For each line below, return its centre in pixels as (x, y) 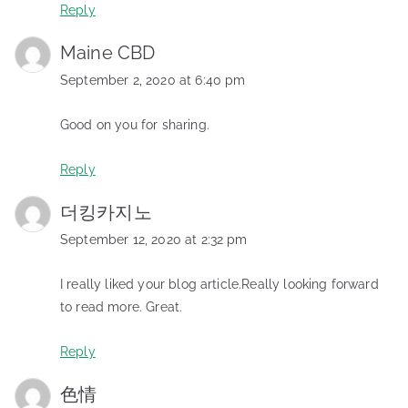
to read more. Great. (122, 306)
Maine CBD (108, 52)
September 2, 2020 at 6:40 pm (153, 80)
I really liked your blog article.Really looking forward (219, 284)
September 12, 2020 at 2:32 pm (154, 239)
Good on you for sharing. (135, 124)
